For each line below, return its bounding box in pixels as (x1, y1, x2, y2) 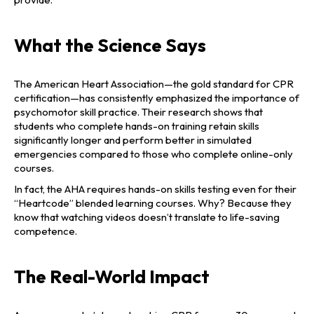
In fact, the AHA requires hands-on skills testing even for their (14, 182, 296, 196)
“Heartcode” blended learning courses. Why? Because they (14, 196, 292, 210)
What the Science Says (14, 34, 206, 57)
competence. (14, 224, 77, 238)
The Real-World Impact (14, 265, 210, 289)
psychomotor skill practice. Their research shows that (14, 105, 263, 119)
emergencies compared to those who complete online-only (14, 147, 293, 161)
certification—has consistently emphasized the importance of (14, 91, 299, 105)
